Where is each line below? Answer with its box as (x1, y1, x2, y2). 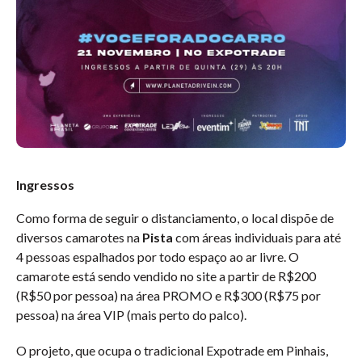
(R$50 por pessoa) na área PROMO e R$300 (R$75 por (16, 288, 321, 303)
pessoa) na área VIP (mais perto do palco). (16, 307, 246, 322)
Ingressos (16, 177, 74, 192)
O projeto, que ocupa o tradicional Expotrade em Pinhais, (16, 343, 328, 358)
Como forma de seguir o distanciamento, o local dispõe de (16, 210, 334, 225)
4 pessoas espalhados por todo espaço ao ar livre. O (16, 249, 299, 264)
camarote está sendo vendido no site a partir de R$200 (16, 268, 316, 284)
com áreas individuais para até (173, 229, 341, 245)
